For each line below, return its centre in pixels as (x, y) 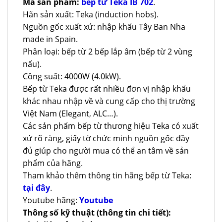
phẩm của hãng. (53, 163)
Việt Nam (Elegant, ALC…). (70, 113)
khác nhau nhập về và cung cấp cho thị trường (109, 101)
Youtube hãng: (51, 200)
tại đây (36, 188)
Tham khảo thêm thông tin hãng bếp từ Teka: (107, 175)
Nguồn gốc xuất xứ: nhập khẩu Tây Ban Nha (104, 27)
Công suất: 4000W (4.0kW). (72, 76)
